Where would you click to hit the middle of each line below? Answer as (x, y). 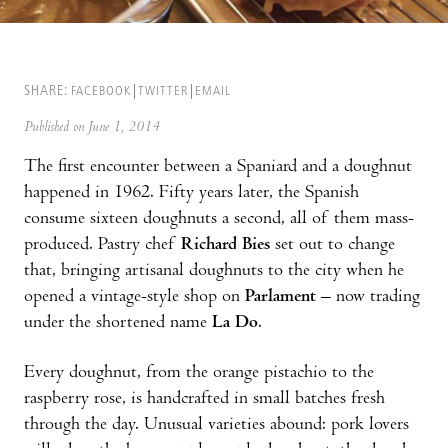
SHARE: (46, 91)
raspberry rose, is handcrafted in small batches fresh (204, 399)
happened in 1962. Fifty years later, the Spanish (191, 193)
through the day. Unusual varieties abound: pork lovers (216, 425)
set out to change (332, 245)
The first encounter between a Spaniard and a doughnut (218, 167)
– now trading (368, 297)
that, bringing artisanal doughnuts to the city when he (214, 271)
